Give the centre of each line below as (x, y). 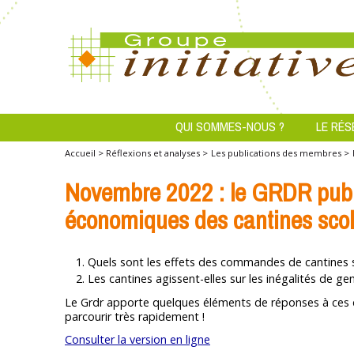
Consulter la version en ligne (137, 339)
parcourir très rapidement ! (135, 316)
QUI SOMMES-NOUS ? (230, 126)
